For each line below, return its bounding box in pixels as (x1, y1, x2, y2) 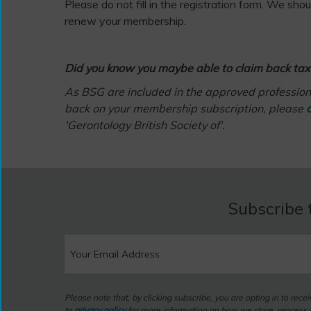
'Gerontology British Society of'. (64, 117, 228, 132)
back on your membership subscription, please (64, 101, 306, 115)
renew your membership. (64, 13, 186, 28)
